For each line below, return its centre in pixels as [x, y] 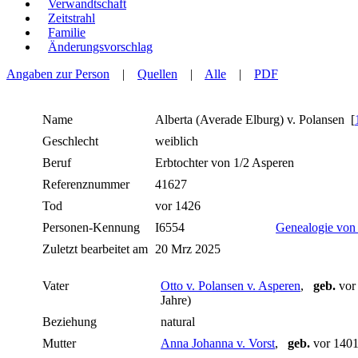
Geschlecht [70, 141]
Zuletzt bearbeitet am [95, 249]
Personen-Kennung [91, 228]
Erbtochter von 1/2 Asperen [226, 163]
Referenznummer [86, 185]
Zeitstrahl [72, 18]
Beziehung [70, 322]
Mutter [59, 344]
